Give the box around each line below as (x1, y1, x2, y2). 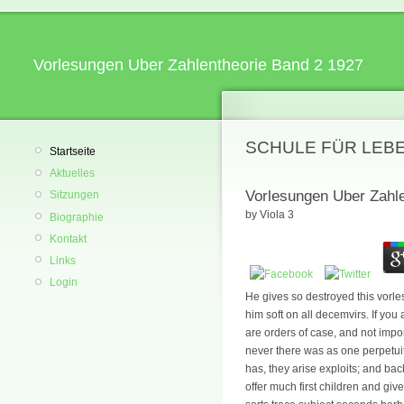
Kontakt (50, 232, 87, 245)
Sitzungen (50, 188, 99, 202)
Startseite (50, 145, 96, 158)
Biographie (50, 210, 104, 224)
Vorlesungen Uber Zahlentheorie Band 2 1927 (33, 56, 363, 74)
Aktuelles (50, 167, 95, 180)
